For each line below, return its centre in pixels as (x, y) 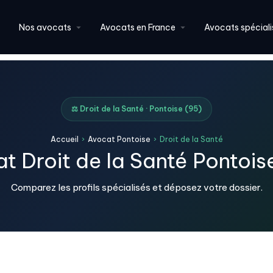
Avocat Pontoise (119, 139)
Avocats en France (138, 27)
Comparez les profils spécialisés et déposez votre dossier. (136, 187)
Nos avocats (45, 27)
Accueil (64, 139)
